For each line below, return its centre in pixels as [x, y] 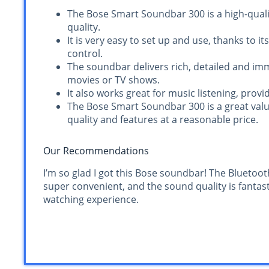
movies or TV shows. [113, 80]
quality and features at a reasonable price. [163, 120]
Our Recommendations [96, 151]
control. [85, 54]
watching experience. [91, 199]
